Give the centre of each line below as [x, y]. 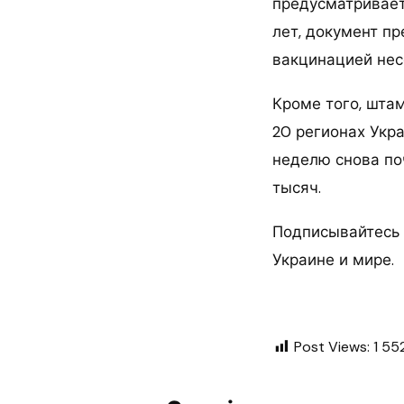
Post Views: [332, 347]
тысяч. [297, 188]
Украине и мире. [333, 260]
